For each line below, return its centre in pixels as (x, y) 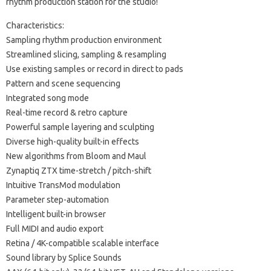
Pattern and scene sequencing (63, 83)
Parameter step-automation (57, 199)
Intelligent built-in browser (56, 214)
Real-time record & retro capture (67, 112)
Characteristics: (35, 25)
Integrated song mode (47, 98)
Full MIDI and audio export (55, 228)
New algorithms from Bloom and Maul (76, 156)
